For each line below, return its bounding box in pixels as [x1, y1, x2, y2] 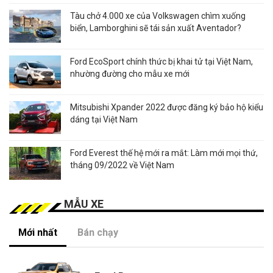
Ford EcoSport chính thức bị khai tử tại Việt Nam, [70, 57, 253, 67]
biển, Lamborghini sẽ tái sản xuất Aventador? [70, 23, 241, 34]
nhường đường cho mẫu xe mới [70, 69, 190, 79]
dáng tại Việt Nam [70, 115, 138, 125]
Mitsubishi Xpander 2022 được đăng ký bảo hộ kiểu [70, 102, 263, 113]
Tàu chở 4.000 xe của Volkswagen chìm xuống [70, 11, 246, 21]
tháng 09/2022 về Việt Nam [70, 160, 174, 171]
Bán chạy [77, 227, 118, 239]
